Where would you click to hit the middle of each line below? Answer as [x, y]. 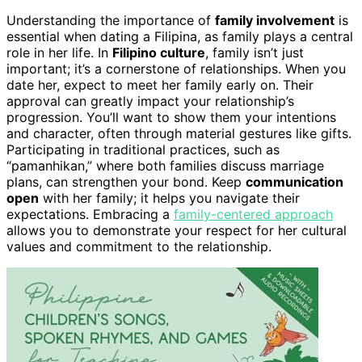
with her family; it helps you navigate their [169, 198]
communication [295, 182]
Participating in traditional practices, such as [143, 150]
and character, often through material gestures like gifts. [179, 134]
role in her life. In [59, 53]
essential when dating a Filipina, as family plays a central [180, 37]
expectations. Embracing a [90, 215]
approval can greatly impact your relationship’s [150, 101]
